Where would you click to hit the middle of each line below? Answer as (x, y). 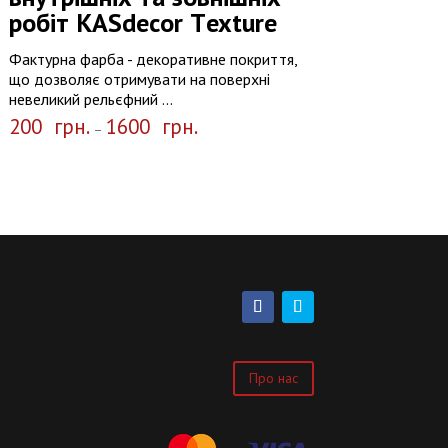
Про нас (273, 378)
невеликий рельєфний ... (90, 99)
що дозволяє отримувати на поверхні (139, 79)
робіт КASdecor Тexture (142, 23)
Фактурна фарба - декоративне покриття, (152, 59)
